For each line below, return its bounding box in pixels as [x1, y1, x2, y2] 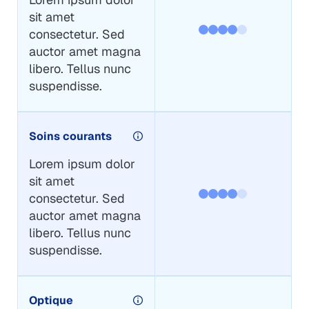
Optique [28, 292, 73, 308]
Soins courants [28, 128, 112, 143]
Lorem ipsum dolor [28, 155, 135, 172]
